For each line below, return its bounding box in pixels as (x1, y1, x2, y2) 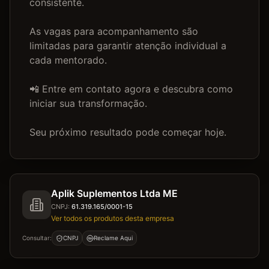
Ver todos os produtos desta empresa (51, 214, 174, 223)
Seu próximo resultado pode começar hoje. (29, 126, 226, 138)
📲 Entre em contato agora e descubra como (29, 83, 233, 95)
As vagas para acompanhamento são (29, 25, 198, 37)
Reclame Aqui (94, 234, 133, 241)
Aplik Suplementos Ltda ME (51, 187, 178, 199)
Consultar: (22, 234, 52, 241)
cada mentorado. (29, 54, 107, 66)
